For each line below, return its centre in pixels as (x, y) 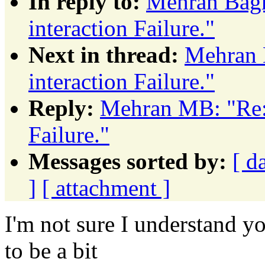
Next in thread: (104, 54)
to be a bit (51, 250)
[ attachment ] (106, 188)
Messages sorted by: (127, 161)
